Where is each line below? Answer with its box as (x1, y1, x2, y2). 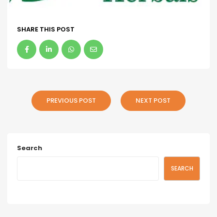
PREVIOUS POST (46, 95, 96, 105)
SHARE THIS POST (17, 24, 75, 34)
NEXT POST (136, 95, 170, 105)
